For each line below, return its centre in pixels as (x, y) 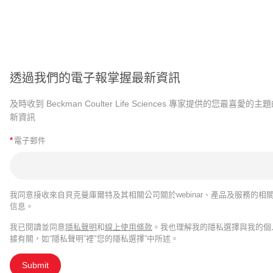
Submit (35, 265)
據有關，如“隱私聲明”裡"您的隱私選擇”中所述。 (94, 238)
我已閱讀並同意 (37, 227)
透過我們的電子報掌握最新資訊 (95, 78)
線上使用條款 (129, 227)
